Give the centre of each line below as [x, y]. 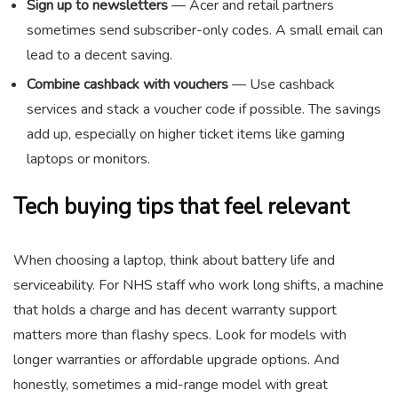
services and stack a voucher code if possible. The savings [204, 109]
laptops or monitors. [88, 159]
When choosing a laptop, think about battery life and [174, 260]
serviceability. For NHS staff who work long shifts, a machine [199, 285]
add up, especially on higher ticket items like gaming [186, 134]
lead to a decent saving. [99, 55]
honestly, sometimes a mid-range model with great [171, 384]
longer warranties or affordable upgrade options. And [176, 359]
